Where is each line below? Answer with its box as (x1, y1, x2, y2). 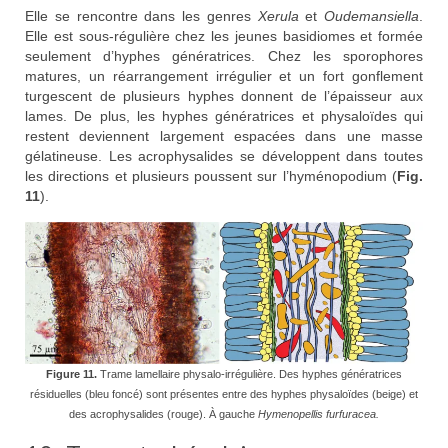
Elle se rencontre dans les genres (25, 8, 258, 25)
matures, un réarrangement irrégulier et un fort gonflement (25, 68, 423, 85)
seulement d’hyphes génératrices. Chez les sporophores (25, 48, 423, 65)
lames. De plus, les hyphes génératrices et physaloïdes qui (25, 108, 423, 125)
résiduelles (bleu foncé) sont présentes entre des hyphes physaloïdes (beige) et (30, 387, 418, 400)
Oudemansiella (324, 8, 419, 25)
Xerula (257, 8, 299, 25)
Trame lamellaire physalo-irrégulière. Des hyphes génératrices (97, 367, 402, 380)
